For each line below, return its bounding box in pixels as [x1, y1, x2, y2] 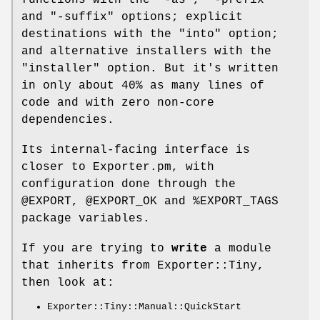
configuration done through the [21, 177, 236, 191]
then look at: [21, 276, 114, 289]
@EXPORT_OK [86, 194, 157, 208]
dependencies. [21, 113, 114, 126]
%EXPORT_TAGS [193, 194, 279, 208]
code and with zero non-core [21, 96, 214, 109]
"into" [179, 27, 221, 41]
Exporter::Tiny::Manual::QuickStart [47, 301, 241, 312]
